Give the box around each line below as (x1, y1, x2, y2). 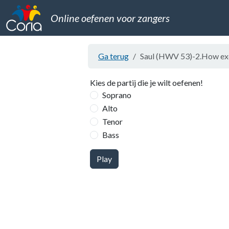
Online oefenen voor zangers (51, 12, 170, 24)
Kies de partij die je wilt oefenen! (90, 78, 203, 87)
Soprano (102, 90, 131, 100)
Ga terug (98, 51, 129, 61)
